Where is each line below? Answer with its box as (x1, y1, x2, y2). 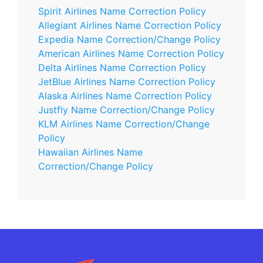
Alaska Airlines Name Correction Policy (38, 90, 212, 102)
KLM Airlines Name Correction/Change (38, 118, 210, 130)
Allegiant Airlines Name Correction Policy (38, 19, 221, 31)
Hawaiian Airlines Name (38, 146, 143, 158)
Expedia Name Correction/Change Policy (38, 33, 221, 45)
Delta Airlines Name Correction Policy (38, 62, 206, 73)
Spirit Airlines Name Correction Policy (38, 5, 206, 17)
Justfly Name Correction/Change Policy (38, 104, 215, 116)
